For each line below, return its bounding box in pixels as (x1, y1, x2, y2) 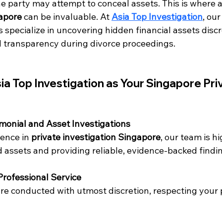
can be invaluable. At (22, 11, 111, 23)
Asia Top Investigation (111, 11, 203, 23)
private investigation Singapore (31, 131, 161, 143)
